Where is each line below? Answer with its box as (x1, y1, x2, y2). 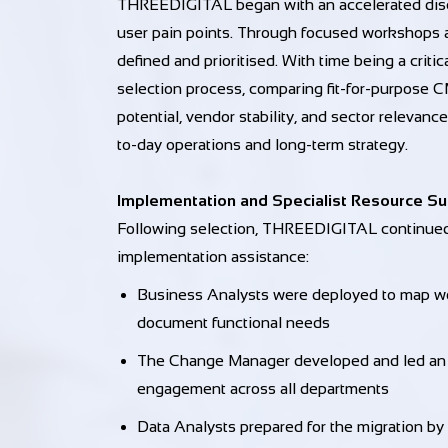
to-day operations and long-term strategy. (117, 136, 408, 153)
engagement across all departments (137, 380, 389, 397)
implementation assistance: (117, 248, 309, 265)
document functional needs (137, 314, 330, 331)
